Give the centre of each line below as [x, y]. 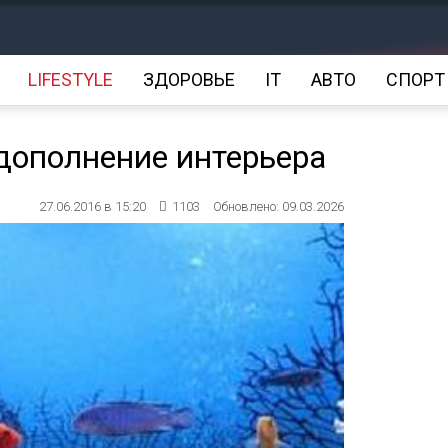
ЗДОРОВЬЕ [189, 79]
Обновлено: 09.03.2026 [278, 206]
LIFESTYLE [70, 79]
